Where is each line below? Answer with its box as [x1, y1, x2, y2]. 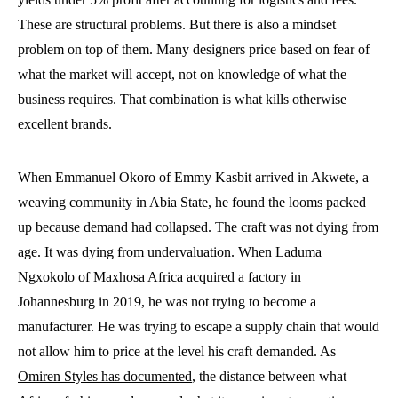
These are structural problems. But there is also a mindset [18, 17, 336, 32]
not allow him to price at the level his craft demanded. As [18, 344, 336, 359]
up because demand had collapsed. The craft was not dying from [18, 219, 378, 235]
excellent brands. [18, 116, 112, 131]
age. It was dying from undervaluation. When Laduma [18, 244, 322, 259]
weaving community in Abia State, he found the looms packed [18, 195, 366, 210]
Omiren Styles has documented [18, 369, 192, 384]
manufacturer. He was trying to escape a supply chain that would [18, 319, 379, 334]
